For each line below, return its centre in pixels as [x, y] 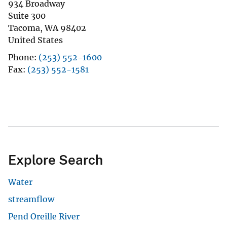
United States [35, 40]
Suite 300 [27, 16]
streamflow [31, 199]
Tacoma [24, 28]
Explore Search [55, 160]
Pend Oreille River [44, 217]
